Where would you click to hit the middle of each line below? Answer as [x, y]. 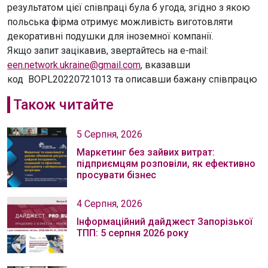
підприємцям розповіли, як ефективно [166, 164]
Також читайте [63, 105]
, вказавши [165, 65]
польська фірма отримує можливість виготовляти [120, 22]
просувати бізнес [116, 175]
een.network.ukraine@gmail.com [74, 65]
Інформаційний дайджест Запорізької [165, 222]
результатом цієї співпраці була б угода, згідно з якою [129, 7]
